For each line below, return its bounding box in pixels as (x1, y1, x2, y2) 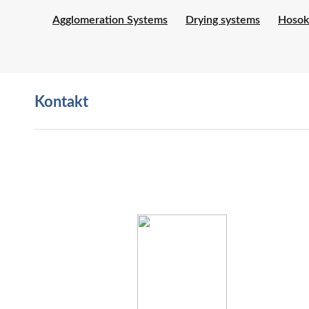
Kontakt (34, 94, 88, 110)
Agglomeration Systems (52, 14, 168, 26)
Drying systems (186, 14, 260, 26)
